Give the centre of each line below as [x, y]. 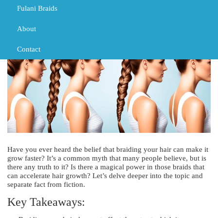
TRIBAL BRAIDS [27, 4]
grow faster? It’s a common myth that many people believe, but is [107, 158]
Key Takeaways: [46, 202]
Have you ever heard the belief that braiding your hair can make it [108, 149]
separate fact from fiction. [46, 184]
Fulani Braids [37, 8]
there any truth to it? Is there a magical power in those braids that [106, 167]
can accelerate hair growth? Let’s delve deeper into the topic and [105, 175]
